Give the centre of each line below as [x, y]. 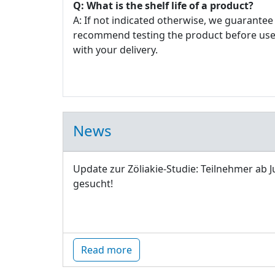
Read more [107, 250]
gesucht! [93, 184]
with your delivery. [117, 50]
